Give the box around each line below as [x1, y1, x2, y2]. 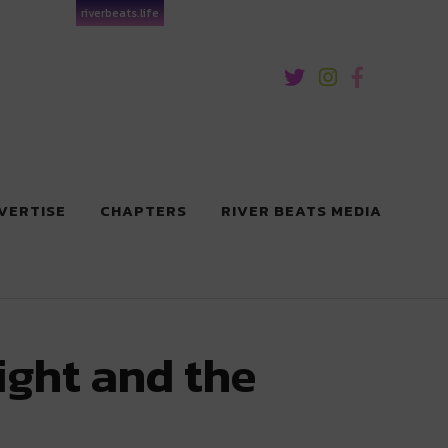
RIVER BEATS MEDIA [221, 199, 382, 222]
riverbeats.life [81, 4, 159, 22]
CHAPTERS [100, 199, 187, 222]
